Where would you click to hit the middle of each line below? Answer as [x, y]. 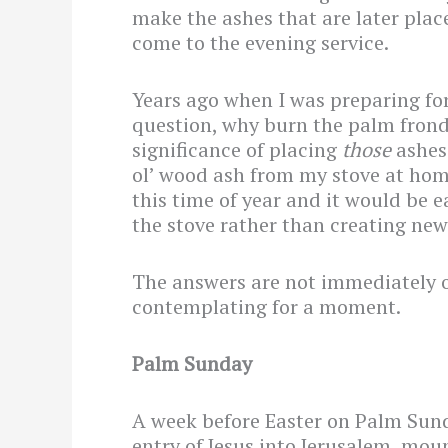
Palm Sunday [192, 364]
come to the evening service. [260, 43]
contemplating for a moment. [266, 307]
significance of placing [237, 150]
